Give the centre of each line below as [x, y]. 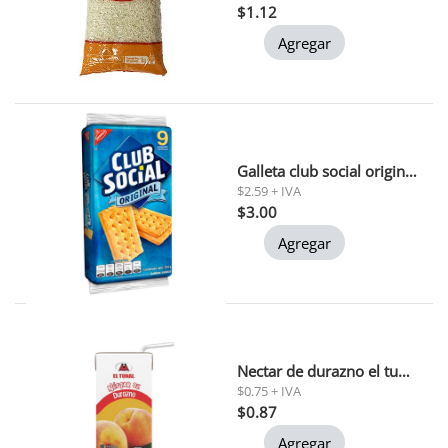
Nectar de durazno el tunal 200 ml [403, 370]
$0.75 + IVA [268, 390]
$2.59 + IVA [268, 190]
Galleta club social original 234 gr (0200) [410, 170]
